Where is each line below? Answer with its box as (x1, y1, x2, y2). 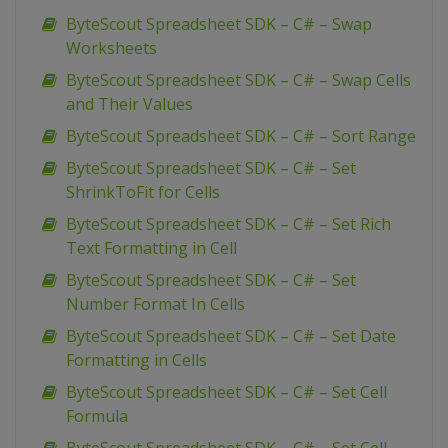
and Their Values (66, 93, 193, 116)
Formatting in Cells (66, 349, 207, 372)
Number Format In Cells (66, 293, 245, 316)
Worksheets (66, 37, 157, 60)
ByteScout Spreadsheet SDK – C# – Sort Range (66, 125, 416, 148)
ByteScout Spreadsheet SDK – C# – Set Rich (66, 213, 391, 236)
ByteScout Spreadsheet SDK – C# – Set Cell (66, 381, 387, 404)
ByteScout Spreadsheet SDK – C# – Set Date (66, 325, 396, 348)
